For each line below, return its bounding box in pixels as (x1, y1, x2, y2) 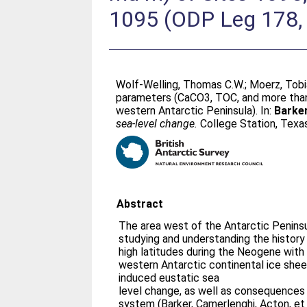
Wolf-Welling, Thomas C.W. (116, 78, 245, 91)
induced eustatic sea (119, 271, 220, 284)
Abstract (116, 197, 164, 210)
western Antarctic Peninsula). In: (116, 104, 275, 117)
